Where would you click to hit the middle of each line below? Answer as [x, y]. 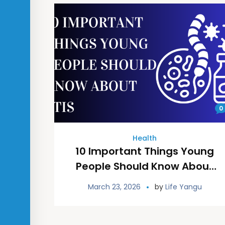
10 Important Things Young [145, 151]
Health [145, 138]
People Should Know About [145, 166]
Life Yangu [183, 187]
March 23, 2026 [114, 187]
